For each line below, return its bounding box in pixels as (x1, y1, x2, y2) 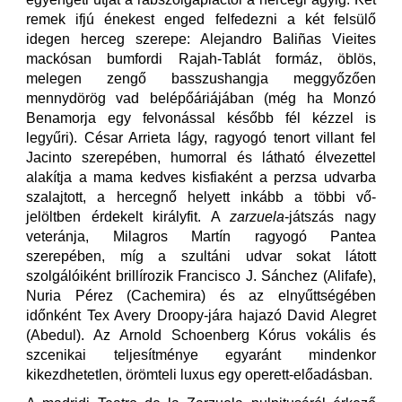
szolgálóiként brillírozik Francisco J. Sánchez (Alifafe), (26, 268, 376, 284)
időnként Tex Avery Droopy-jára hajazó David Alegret (26, 308, 376, 324)
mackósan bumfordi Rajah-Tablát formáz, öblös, (26, 51, 376, 67)
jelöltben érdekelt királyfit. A (26, 209, 231, 225)
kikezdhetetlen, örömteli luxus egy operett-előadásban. (26, 367, 372, 383)
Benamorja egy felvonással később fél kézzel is (26, 110, 376, 127)
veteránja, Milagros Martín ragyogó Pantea (26, 229, 376, 245)
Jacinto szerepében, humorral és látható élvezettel (26, 150, 376, 166)
